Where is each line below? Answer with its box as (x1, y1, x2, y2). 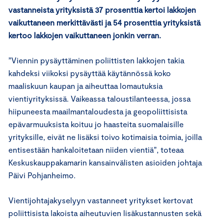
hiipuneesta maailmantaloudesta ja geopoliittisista (8, 106, 187, 116)
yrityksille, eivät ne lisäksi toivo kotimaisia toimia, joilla (8, 132, 202, 141)
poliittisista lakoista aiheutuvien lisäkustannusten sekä (8, 208, 201, 218)
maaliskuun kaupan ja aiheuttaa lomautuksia (8, 81, 163, 90)
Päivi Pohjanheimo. (8, 170, 76, 180)
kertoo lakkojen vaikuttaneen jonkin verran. (8, 30, 161, 40)
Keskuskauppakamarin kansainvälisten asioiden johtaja (8, 157, 202, 167)
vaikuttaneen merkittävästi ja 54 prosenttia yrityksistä (8, 17, 200, 27)
